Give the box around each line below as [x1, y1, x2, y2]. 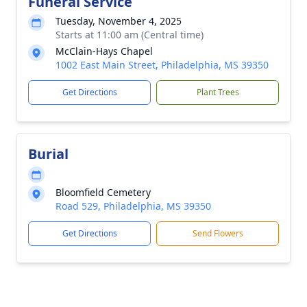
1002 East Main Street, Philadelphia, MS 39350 [56, 58, 269, 71]
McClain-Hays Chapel [56, 45, 153, 58]
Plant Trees [196, 86, 239, 98]
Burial [28, 145, 69, 163]
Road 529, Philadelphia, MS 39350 [56, 199, 211, 212]
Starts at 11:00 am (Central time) [56, 28, 204, 41]
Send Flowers [192, 228, 243, 239]
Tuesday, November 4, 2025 [56, 14, 182, 27]
